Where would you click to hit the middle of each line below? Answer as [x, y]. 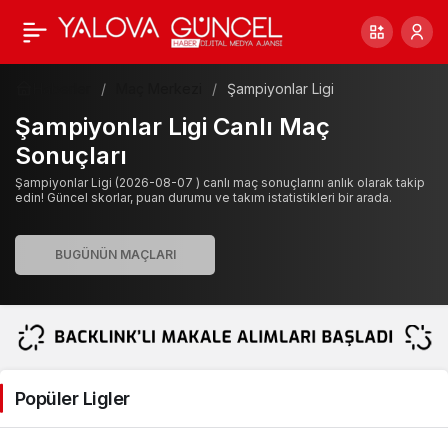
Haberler [62, 88]
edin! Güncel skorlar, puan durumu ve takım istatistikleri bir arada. [203, 197]
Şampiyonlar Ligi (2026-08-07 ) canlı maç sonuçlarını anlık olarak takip [220, 182]
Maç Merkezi [159, 88]
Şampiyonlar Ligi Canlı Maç [172, 126]
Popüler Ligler [72, 398]
